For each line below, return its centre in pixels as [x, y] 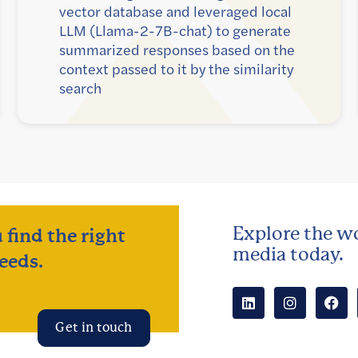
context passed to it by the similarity [176, 69]
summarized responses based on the [177, 50]
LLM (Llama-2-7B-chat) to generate [175, 31]
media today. [288, 254]
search [80, 88]
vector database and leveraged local [175, 12]
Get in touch [94, 328]
